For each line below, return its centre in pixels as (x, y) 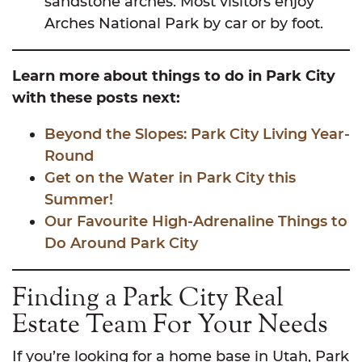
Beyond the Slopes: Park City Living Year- (197, 135)
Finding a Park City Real (148, 299)
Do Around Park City (121, 244)
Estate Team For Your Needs (170, 326)
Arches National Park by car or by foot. (186, 24)
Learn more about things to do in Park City (174, 76)
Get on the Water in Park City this (170, 178)
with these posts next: (96, 98)
